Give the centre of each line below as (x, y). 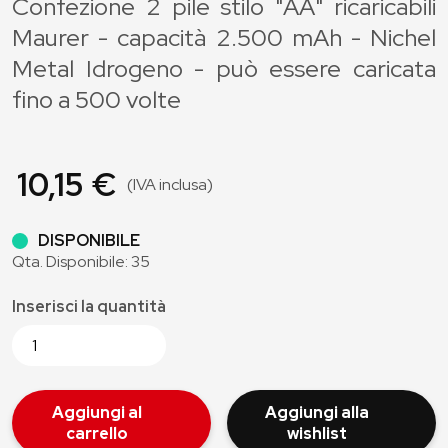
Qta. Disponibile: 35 (81, 261)
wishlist (316, 433)
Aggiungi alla (316, 412)
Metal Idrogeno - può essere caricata (224, 68)
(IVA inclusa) (170, 184)
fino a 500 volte (96, 99)
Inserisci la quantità (89, 306)
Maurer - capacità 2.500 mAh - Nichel (224, 37)
